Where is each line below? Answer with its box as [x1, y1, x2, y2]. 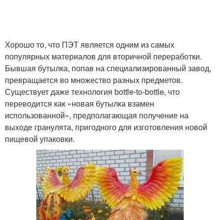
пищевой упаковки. [5, 133, 75, 144]
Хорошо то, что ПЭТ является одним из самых [5, 39, 174, 50]
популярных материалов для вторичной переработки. [5, 51, 202, 62]
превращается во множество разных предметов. [5, 74, 183, 85]
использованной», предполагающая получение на [5, 110, 189, 121]
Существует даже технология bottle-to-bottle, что [5, 86, 180, 97]
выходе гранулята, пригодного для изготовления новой [5, 121, 207, 133]
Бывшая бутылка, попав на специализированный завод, [5, 62, 211, 74]
